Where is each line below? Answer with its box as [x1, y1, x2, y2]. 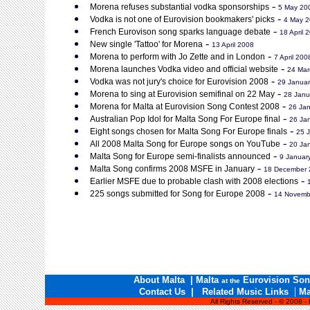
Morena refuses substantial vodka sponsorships [90, 2, 269, 12]
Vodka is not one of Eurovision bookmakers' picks [90, 15, 275, 24]
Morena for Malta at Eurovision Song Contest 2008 [90, 102, 280, 111]
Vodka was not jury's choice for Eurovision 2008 [90, 77, 268, 86]
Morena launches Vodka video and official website [90, 64, 278, 74]
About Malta [131, 275, 190, 285]
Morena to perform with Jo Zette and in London [90, 52, 265, 62]
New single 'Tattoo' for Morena [90, 39, 203, 49]
